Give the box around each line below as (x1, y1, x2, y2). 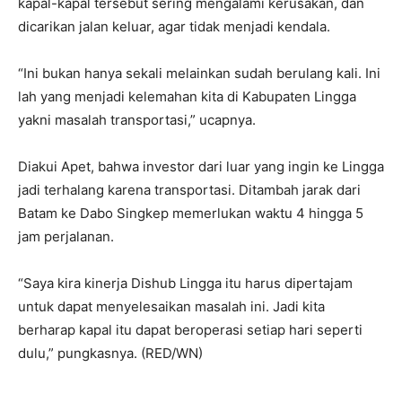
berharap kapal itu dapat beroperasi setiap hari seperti (18, 321, 363, 339)
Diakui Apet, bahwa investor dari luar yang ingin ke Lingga (18, 158, 384, 176)
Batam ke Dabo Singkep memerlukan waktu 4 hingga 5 (18, 205, 363, 223)
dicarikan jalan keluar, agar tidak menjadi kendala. (18, 18, 330, 36)
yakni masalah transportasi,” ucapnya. (18, 111, 256, 129)
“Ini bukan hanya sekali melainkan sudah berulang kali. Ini (18, 65, 380, 83)
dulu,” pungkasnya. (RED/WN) (18, 345, 203, 363)
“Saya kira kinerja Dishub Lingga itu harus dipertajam (18, 275, 353, 293)
